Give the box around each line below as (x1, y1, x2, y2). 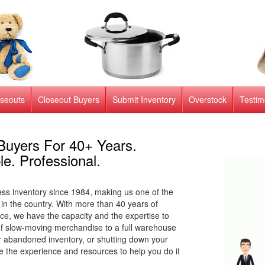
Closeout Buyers (37, 93, 99, 105)
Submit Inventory (112, 93, 176, 105)
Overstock (188, 93, 227, 105)
